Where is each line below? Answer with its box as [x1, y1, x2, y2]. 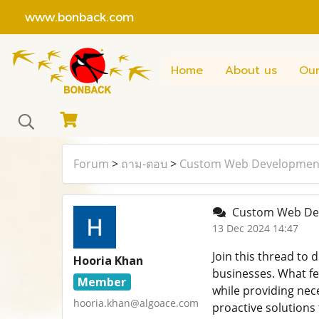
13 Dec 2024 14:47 [211, 221, 298, 236]
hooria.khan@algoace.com [73, 296, 199, 310]
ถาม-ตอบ [121, 156, 167, 172]
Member [78, 274, 127, 291]
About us [225, 61, 277, 79]
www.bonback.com [11, 9, 134, 23]
